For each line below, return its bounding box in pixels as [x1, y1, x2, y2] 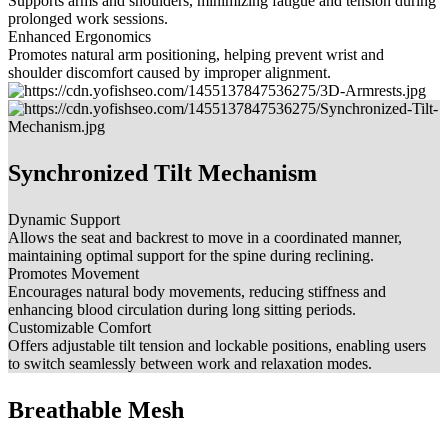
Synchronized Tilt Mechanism [8, 160, 317, 187]
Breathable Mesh [8, 397, 184, 424]
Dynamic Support [8, 211, 120, 229]
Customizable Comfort [8, 319, 151, 337]
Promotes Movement [8, 265, 139, 283]
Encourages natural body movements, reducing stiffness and [8, 283, 386, 301]
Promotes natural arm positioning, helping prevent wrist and [8, 46, 384, 64]
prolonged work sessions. [8, 10, 168, 28]
